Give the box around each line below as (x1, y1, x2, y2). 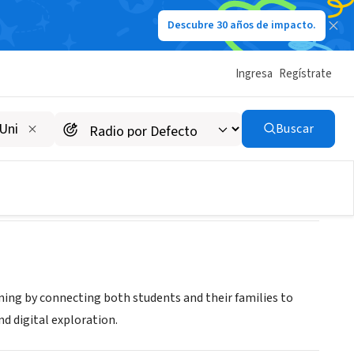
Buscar (275, 120, 314, 137)
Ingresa (235, 65, 273, 82)
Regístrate (279, 65, 332, 82)
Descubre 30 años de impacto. (168, 17, 316, 33)
